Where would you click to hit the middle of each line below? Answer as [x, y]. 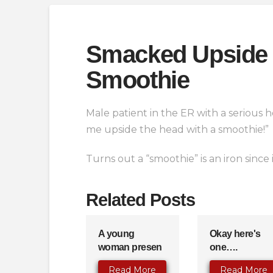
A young [116, 233]
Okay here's [235, 233]
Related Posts [140, 200]
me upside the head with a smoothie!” [177, 129]
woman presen [130, 247]
